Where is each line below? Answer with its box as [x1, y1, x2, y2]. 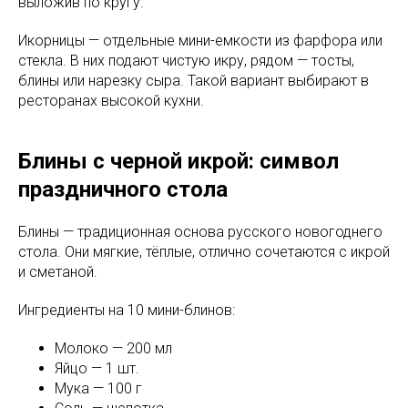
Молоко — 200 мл [55, 339, 172, 357]
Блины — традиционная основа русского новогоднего [18, 222, 382, 240]
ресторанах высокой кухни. [18, 91, 204, 109]
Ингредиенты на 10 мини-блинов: [18, 301, 235, 319]
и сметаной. [18, 262, 97, 280]
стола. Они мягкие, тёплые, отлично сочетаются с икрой [18, 242, 390, 260]
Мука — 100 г [55, 379, 142, 397]
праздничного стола [18, 176, 228, 202]
